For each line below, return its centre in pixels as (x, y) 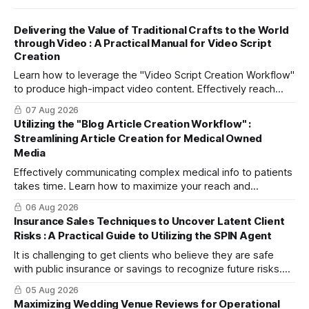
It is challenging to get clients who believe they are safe (144, 256)
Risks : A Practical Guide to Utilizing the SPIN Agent (143, 236)
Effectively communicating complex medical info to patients (153, 173)
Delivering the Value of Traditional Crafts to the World (151, 30)
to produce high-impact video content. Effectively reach (144, 89)
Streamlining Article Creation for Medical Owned (138, 139)
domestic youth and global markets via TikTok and (132, 103)
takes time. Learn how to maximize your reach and (132, 187)
